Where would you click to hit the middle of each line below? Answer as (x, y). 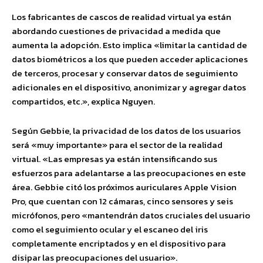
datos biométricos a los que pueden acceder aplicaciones (130, 59)
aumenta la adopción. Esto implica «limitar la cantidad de (129, 45)
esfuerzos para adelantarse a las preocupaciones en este (129, 173)
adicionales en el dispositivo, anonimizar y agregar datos (129, 87)
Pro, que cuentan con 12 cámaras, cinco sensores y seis (122, 201)
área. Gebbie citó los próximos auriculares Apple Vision (124, 187)
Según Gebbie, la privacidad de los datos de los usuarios (126, 131)
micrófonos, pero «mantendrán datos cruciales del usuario (131, 215)
